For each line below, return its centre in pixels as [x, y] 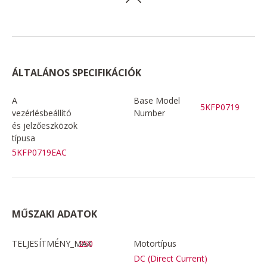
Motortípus [155, 244]
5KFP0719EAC [39, 153]
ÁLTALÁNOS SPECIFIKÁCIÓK [77, 73]
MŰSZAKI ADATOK [55, 214]
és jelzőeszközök [45, 126]
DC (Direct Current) [170, 258]
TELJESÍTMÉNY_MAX [52, 244]
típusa [24, 138]
